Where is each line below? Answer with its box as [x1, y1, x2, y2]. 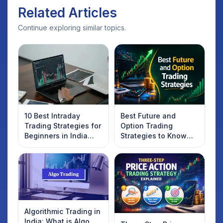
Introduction [120, 141, 163, 150]
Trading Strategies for [24, 121, 101, 130]
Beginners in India [24, 131, 88, 140]
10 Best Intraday [24, 111, 80, 120]
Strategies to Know [120, 131, 187, 140]
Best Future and [120, 111, 176, 120]
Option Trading [120, 121, 173, 130]
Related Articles [18, 5, 117, 20]
